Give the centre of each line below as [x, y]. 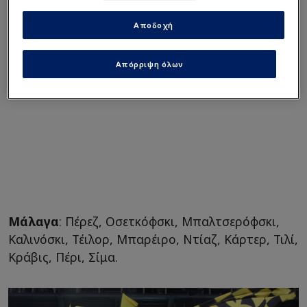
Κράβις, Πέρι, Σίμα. [63, 257]
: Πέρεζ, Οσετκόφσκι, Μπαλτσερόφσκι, [169, 222]
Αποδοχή [153, 25]
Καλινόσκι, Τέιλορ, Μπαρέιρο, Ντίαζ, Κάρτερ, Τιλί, [153, 240]
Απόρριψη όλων [149, 64]
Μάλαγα [34, 222]
